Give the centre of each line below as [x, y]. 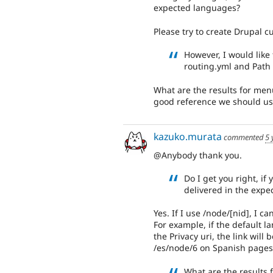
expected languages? [197, 8]
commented [243, 137]
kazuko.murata [188, 136]
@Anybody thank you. [198, 155]
